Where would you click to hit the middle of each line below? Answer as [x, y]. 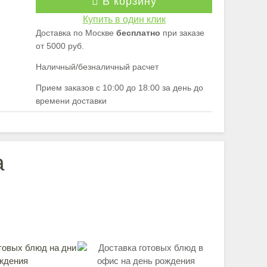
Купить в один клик [124, 19]
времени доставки [72, 101]
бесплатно [139, 33]
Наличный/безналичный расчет [97, 67]
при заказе [183, 33]
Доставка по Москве [76, 33]
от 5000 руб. [60, 46]
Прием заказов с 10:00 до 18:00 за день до [120, 88]
